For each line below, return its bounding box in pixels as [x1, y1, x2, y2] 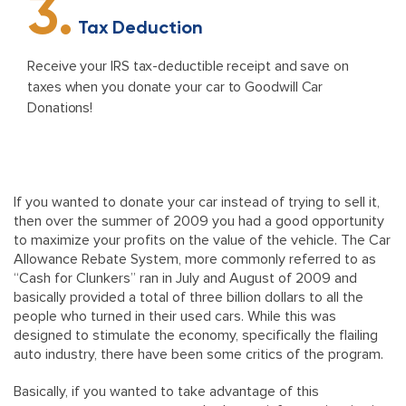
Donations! [27, 99, 93, 117]
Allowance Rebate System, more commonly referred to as [14, 250, 376, 268]
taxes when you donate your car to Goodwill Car [27, 78, 324, 96]
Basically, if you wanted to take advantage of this [14, 382, 319, 401]
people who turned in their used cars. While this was [14, 307, 336, 325]
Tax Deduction [72, 16, 203, 38]
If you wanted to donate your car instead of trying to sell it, [14, 193, 380, 211]
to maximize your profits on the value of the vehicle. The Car [14, 231, 391, 249]
